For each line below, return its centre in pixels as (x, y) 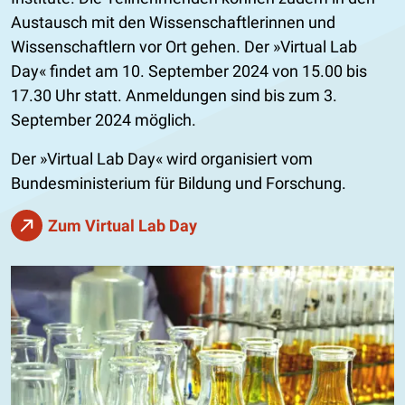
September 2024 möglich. (105, 119)
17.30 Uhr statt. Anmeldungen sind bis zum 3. (174, 95)
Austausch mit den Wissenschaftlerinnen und (173, 22)
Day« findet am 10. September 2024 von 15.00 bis (189, 71)
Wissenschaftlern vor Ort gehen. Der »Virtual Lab (184, 46)
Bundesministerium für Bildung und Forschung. (179, 183)
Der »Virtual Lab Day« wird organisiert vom (162, 158)
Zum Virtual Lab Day (122, 225)
